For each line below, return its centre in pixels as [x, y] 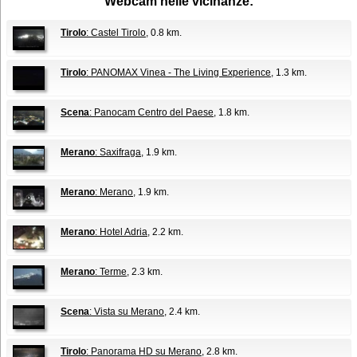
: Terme [111, 272]
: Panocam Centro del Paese [151, 112]
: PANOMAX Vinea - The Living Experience [178, 73]
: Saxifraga [118, 152]
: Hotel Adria [121, 232]
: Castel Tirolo [116, 33]
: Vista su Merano [127, 312]
